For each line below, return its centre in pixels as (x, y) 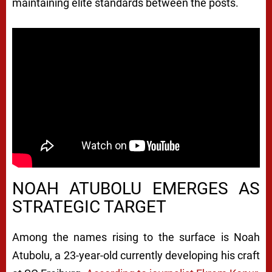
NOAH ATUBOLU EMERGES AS (136, 188)
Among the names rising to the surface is (123, 237)
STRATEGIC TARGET (89, 206)
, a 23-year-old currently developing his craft (155, 255)
